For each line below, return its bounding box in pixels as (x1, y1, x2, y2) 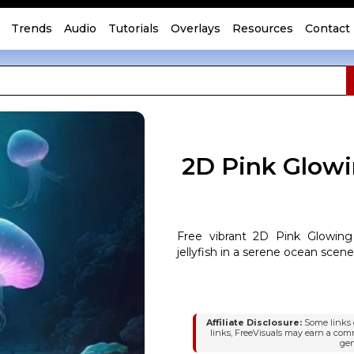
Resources (232, 21, 293, 36)
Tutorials (108, 21, 159, 36)
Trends (11, 21, 52, 36)
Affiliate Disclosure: (206, 317, 302, 329)
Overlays (171, 21, 220, 36)
